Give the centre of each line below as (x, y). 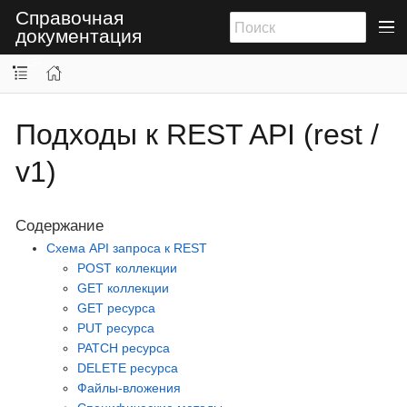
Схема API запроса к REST (127, 248)
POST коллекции (127, 268)
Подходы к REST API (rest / (197, 134)
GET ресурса (116, 308)
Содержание (60, 226)
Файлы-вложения (129, 388)
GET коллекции (123, 288)
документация (79, 35)
